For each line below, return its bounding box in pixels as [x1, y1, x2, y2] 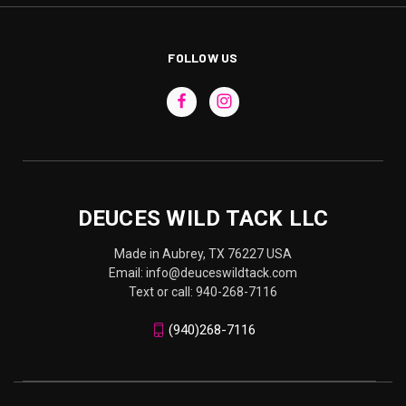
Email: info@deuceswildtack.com [109, 265, 297, 280]
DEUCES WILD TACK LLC [77, 205, 329, 231]
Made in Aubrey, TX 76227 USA [114, 246, 292, 261]
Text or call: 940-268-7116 [129, 284, 277, 299]
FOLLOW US [168, 49, 238, 65]
